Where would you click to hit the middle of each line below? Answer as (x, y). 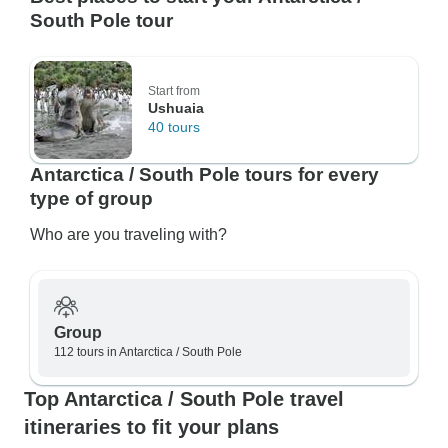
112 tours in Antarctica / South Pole (148, 352)
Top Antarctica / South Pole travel (184, 399)
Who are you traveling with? (128, 234)
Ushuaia (176, 108)
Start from (174, 91)
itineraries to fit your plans (151, 427)
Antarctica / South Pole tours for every (204, 174)
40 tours (174, 127)
